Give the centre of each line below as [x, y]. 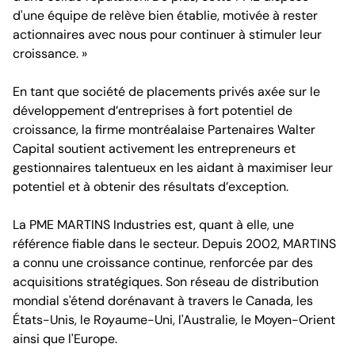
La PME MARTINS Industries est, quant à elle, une [153, 225]
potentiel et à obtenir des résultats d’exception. [151, 187]
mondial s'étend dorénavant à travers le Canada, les [163, 301]
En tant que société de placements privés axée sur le [166, 92]
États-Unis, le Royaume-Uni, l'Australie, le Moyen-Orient [174, 320]
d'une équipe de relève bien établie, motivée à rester [165, 15]
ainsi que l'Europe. [65, 339]
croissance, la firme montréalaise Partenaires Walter [164, 130]
